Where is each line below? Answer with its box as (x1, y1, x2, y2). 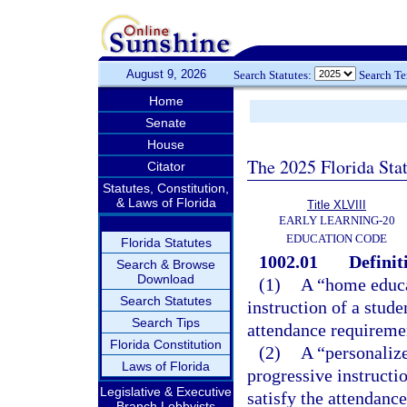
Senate (145, 115, 186, 130)
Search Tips (132, 315, 200, 330)
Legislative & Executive (100, 384, 232, 399)
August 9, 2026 (125, 67, 206, 81)
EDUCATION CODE (286, 232, 387, 245)
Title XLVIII (307, 198, 366, 212)
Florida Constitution (110, 337, 222, 352)
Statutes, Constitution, (103, 181, 229, 195)
